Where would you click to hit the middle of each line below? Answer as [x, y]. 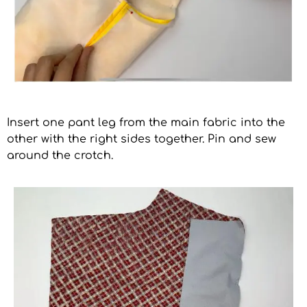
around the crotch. [60, 156]
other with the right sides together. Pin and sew [142, 139]
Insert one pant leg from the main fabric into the [146, 123]
